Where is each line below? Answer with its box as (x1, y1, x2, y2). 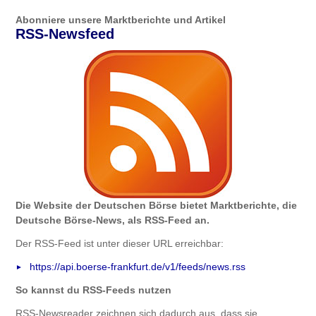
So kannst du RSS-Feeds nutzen (16, 284, 171, 296)
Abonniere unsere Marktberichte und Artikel (16, 14, 226, 25)
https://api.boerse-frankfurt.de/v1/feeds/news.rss (30, 260, 245, 272)
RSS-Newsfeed (16, 26, 114, 42)
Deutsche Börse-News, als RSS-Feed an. (16, 214, 209, 226)
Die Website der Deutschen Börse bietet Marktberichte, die (16, 199, 297, 211)
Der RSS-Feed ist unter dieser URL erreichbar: (16, 237, 224, 249)
